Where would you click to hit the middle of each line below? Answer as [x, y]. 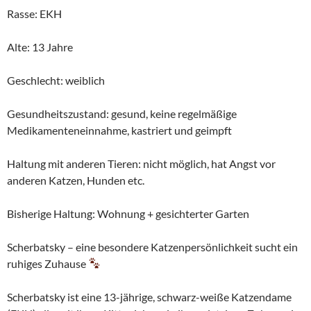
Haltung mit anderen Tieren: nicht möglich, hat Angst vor [141, 163]
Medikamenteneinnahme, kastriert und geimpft [119, 130]
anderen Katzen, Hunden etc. [76, 180]
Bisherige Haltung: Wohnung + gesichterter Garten [128, 213]
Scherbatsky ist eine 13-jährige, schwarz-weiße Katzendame [149, 296]
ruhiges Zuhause [48, 263]
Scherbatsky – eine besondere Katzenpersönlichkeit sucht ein [152, 246]
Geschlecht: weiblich [56, 80]
